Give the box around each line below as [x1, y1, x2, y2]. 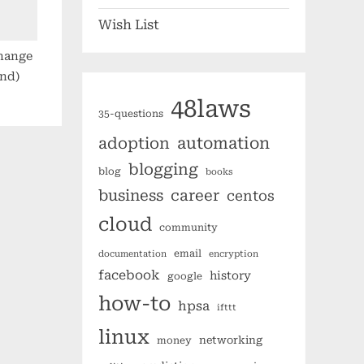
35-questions [98, 108, 163, 120]
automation [177, 134, 270, 154]
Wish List [98, 17, 159, 33]
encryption [209, 249, 258, 260]
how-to [98, 292, 171, 316]
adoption [98, 135, 170, 154]
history [210, 269, 251, 283]
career [171, 187, 219, 205]
